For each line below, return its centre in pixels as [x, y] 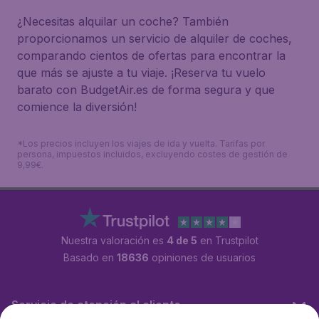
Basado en [90, 257]
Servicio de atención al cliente [96, 305]
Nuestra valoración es [114, 240]
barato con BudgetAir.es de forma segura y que [146, 90]
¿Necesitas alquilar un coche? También [123, 21]
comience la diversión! [77, 107]
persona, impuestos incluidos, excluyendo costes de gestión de [152, 154]
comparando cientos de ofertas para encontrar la [151, 56]
